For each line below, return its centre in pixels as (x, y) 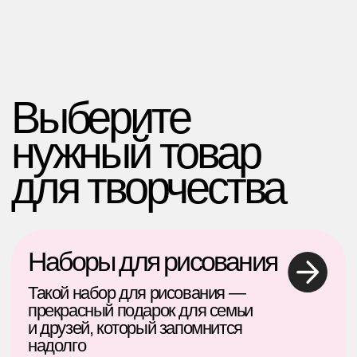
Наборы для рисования (109, 187)
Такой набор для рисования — (98, 209)
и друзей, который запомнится (97, 234)
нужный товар (97, 109)
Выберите (72, 84)
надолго (41, 247)
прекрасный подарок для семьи (100, 222)
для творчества (106, 134)
